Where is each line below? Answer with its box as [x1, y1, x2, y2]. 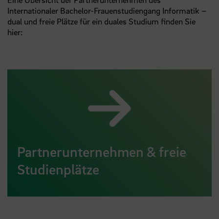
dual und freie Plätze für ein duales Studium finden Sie [7, 16, 196, 26]
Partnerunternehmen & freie [17, 142, 186, 160]
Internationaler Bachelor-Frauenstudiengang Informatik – [7, 5, 207, 16]
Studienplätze [17, 160, 99, 178]
